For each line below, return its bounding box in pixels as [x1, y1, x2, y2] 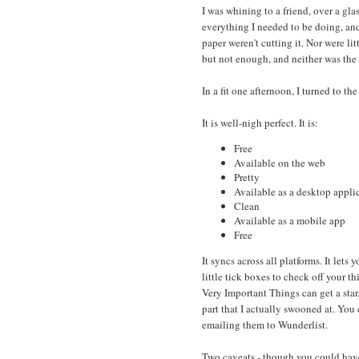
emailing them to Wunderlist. [202, 317, 328, 333]
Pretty [234, 170, 260, 185]
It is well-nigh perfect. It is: [202, 115, 318, 131]
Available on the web [234, 155, 325, 171]
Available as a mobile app [234, 213, 345, 228]
